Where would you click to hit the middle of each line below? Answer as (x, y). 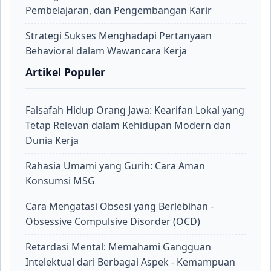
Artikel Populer (65, 72)
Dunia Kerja (52, 140)
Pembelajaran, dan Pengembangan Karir (119, 10)
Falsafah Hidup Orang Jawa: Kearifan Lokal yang (135, 110)
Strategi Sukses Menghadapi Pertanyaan (119, 36)
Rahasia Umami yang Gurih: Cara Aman (115, 166)
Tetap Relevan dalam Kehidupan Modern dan (128, 125)
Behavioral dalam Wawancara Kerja (106, 51)
